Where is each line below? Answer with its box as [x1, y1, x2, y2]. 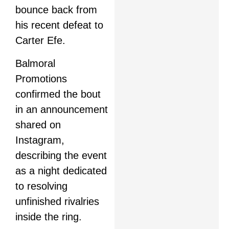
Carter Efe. [15, 35, 65, 47]
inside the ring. [15, 211, 82, 222]
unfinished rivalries [15, 195, 99, 207]
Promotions [15, 73, 67, 84]
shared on [15, 119, 61, 130]
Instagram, [15, 134, 64, 146]
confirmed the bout [15, 88, 101, 100]
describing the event [15, 149, 107, 161]
